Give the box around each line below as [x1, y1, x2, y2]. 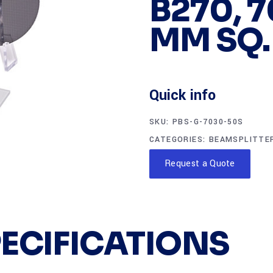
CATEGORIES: [149, 134, 209, 145]
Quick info [149, 85, 216, 105]
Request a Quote [165, 157, 235, 170]
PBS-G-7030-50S [172, 116, 244, 127]
